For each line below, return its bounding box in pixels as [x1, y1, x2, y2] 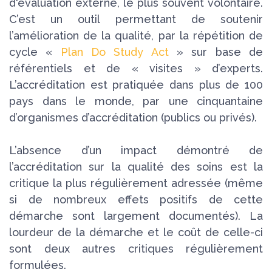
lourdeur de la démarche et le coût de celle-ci [9, 225, 263, 239]
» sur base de [168, 45, 263, 58]
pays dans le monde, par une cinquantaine [9, 94, 263, 107]
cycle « [9, 45, 61, 58]
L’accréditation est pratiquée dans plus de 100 [9, 78, 263, 91]
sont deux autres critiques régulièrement [9, 242, 263, 255]
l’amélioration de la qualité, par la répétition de [9, 29, 263, 42]
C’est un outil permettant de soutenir [9, 12, 263, 25]
